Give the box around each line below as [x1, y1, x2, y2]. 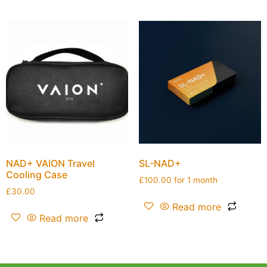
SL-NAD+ [138, 157, 181, 169]
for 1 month [173, 175, 218, 185]
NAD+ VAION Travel [6, 157, 95, 169]
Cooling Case [6, 168, 67, 181]
